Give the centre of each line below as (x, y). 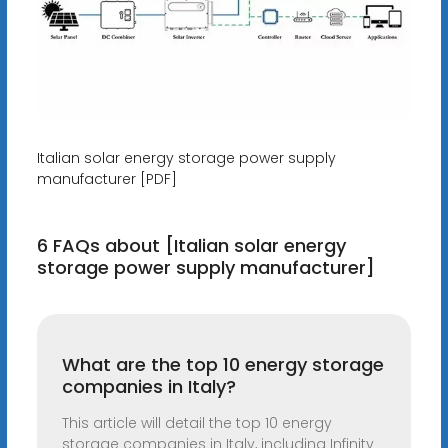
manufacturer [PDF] (106, 179)
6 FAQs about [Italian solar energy (191, 246)
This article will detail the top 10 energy (196, 423)
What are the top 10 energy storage (222, 365)
